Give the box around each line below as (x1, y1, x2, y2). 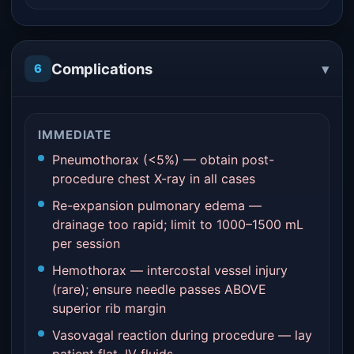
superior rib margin (52, 300, 166, 316)
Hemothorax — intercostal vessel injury (52, 262, 288, 278)
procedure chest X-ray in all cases (52, 171, 255, 186)
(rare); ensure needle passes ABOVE (52, 281, 266, 297)
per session (52, 235, 120, 251)
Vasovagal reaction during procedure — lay (52, 327, 312, 343)
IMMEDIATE (38, 127, 112, 142)
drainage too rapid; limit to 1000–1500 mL (52, 217, 303, 232)
